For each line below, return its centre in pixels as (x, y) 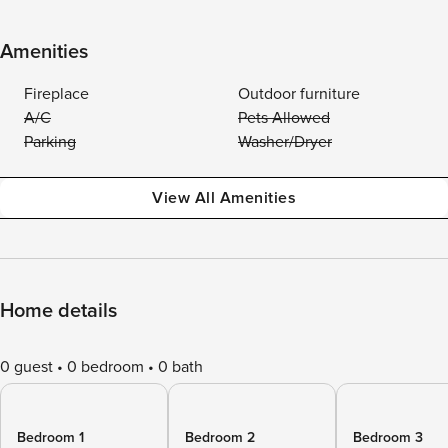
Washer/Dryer (285, 142)
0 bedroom (105, 367)
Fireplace (56, 94)
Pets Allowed (284, 118)
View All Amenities (224, 198)
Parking (50, 142)
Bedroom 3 (388, 437)
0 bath (180, 367)
